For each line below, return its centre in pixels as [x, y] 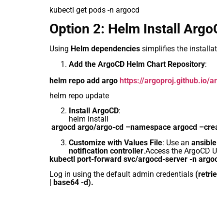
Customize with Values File [116, 142]
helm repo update [79, 96]
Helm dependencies [105, 49]
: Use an [177, 142]
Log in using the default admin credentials [121, 174]
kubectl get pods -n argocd [94, 10]
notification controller [106, 151]
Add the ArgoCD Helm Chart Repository [137, 64]
